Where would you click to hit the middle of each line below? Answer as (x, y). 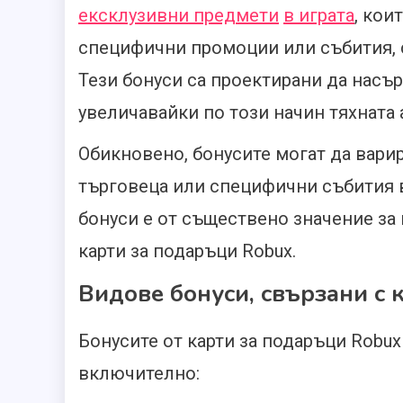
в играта (319, 16)
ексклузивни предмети (179, 16)
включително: (139, 374)
